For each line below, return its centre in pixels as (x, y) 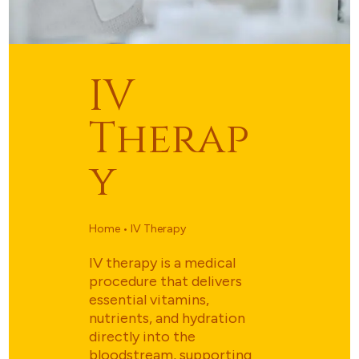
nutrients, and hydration (167, 319)
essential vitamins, (149, 300)
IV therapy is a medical (163, 263)
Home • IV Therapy (138, 229)
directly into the (143, 337)
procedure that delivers (166, 282)
